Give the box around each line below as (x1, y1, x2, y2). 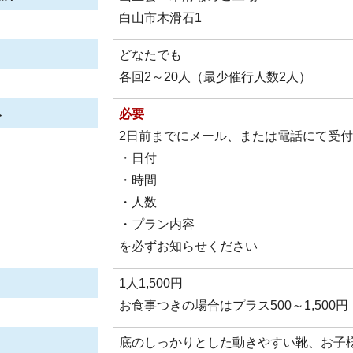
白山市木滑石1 (119, 11, 202, 24)
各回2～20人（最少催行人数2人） (119, 70, 311, 84)
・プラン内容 (119, 217, 195, 231)
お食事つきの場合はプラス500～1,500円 (119, 299, 348, 312)
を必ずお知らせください (119, 240, 258, 253)
